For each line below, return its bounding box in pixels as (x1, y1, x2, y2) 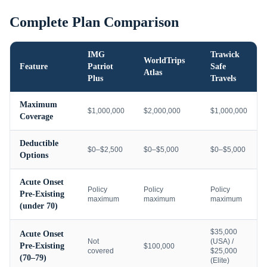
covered (88, 247, 114, 255)
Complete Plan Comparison (10, 14, 179, 30)
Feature (20, 62, 48, 71)
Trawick (210, 50, 240, 59)
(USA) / (210, 237, 234, 246)
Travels (210, 74, 236, 83)
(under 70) (20, 201, 58, 210)
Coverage (20, 112, 53, 121)
